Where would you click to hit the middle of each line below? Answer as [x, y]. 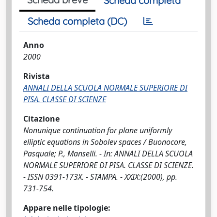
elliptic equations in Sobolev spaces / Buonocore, [105, 142]
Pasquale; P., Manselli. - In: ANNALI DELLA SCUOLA [108, 154]
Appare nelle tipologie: [67, 208]
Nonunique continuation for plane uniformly [98, 130]
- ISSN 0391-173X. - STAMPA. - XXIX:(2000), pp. [100, 177]
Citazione [41, 119]
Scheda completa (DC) [77, 21]
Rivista [37, 76]
